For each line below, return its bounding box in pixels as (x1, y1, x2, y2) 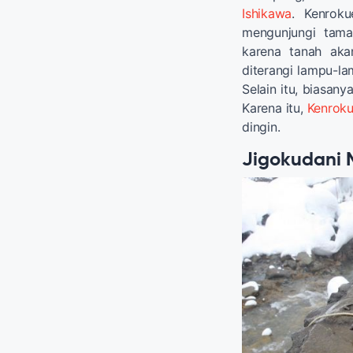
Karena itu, (242, 100, 307, 117)
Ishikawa (242, 6, 292, 22)
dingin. (242, 119, 281, 136)
